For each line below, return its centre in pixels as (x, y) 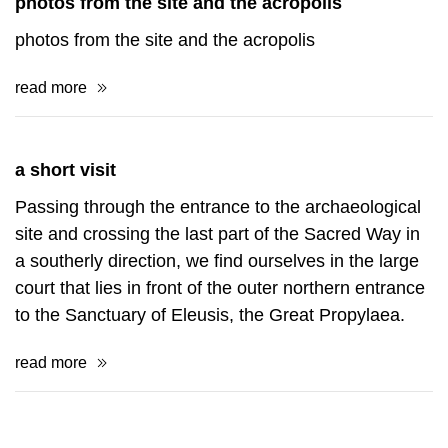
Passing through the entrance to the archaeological (218, 293)
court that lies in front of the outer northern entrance (220, 374)
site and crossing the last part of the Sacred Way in (217, 320)
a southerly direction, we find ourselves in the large (217, 347)
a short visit (65, 256)
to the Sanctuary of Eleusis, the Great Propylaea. (210, 401)
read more (51, 173)
